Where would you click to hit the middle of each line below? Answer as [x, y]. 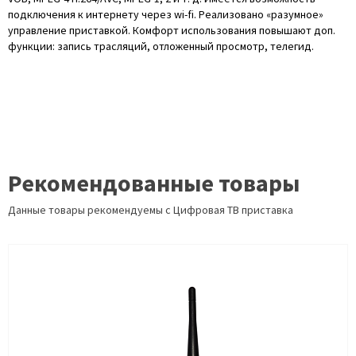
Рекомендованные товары [154, 183]
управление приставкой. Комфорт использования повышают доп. [172, 30]
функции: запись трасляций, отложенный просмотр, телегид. [161, 46]
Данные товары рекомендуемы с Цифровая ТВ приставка [151, 210]
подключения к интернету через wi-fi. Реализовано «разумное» [166, 14]
